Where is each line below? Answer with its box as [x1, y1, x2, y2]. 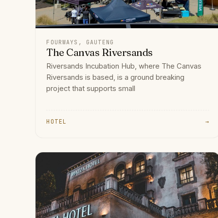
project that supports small [46, 84, 136, 93]
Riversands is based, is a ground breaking [46, 73, 185, 82]
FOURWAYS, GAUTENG [46, 38, 114, 46]
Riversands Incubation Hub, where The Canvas [46, 62, 202, 71]
